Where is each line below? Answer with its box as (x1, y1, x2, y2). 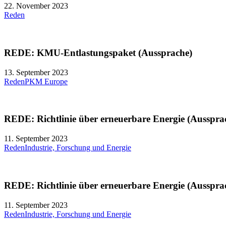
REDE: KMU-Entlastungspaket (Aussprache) (4, 47, 192, 58)
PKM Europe (25, 77, 68, 86)
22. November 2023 (4, 2, 68, 11)
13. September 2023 (4, 68, 68, 77)
